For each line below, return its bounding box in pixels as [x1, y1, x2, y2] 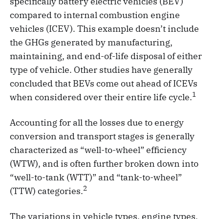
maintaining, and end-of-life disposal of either [10, 50, 202, 62]
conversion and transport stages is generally [10, 131, 195, 142]
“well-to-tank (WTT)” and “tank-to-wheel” [10, 172, 182, 183]
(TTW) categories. [10, 185, 83, 197]
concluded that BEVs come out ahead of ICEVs [10, 78, 197, 89]
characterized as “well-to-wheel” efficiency [10, 144, 187, 156]
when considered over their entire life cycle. [10, 91, 192, 103]
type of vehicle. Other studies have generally [10, 64, 193, 76]
